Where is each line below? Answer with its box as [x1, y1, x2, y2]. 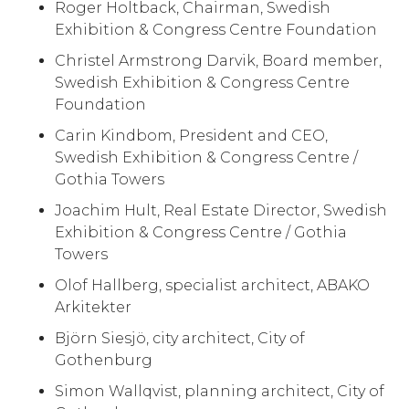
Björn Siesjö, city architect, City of [55, 330, 305, 347]
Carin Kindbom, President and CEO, [55, 127, 328, 144]
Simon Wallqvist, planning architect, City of [55, 383, 384, 400]
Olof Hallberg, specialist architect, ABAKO [55, 277, 370, 294]
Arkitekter [55, 299, 131, 316]
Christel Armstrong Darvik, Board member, [55, 52, 382, 69]
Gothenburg [55, 351, 152, 369]
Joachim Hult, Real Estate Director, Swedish [55, 202, 387, 219]
